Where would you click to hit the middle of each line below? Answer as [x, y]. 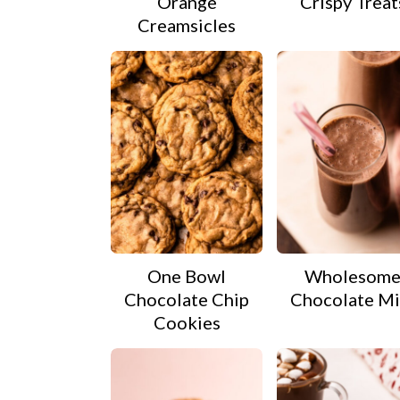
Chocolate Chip [187, 299]
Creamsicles [187, 25]
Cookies [187, 322]
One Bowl [187, 275]
